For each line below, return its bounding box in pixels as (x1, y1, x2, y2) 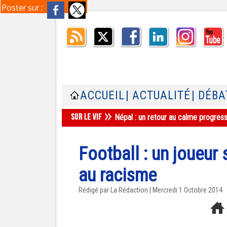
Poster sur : (2, 3, 45, 13)
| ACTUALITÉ (126, 89, 191, 102)
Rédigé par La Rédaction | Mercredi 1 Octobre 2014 (79, 186, 222, 194)
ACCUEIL (80, 89, 125, 102)
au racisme (79, 165, 157, 186)
